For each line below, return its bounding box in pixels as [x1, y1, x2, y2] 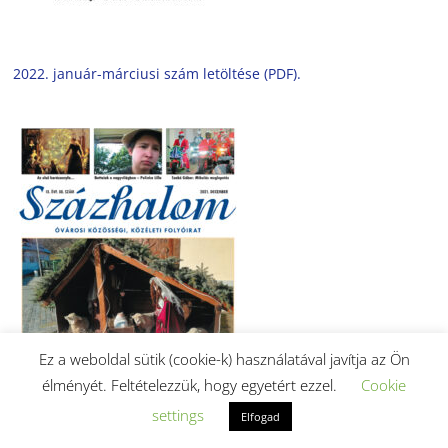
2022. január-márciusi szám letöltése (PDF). [13, 63, 302, 83]
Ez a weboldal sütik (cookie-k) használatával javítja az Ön [38, 349, 410, 370]
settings [151, 405, 204, 425]
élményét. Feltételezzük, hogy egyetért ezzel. [42, 375, 341, 395]
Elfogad [240, 409, 280, 424]
